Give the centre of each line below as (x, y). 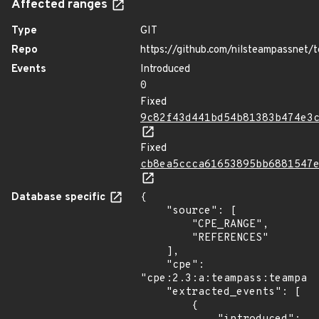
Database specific (60, 198)
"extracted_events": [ (153, 292)
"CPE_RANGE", (166, 225)
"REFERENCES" (166, 238)
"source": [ (153, 211)
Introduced (165, 69)
